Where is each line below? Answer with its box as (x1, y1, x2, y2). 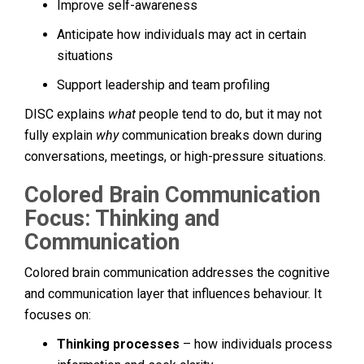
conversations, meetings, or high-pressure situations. (24, 148, 326, 164)
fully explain (24, 127, 96, 143)
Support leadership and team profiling (57, 76, 270, 93)
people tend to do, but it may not (136, 106, 322, 122)
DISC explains (24, 106, 108, 122)
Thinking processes (57, 336, 180, 352)
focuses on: (24, 306, 91, 323)
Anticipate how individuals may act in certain (57, 26, 306, 42)
